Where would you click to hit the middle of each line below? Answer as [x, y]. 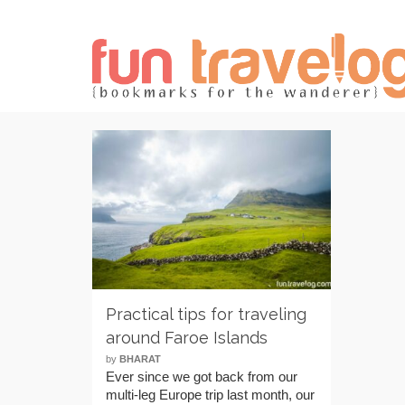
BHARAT [140, 358]
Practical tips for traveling [206, 314]
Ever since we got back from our [202, 376]
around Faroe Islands [187, 337]
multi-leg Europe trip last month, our [210, 394]
